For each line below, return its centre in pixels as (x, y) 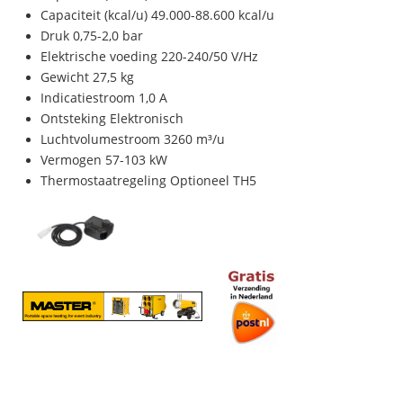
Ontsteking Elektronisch (112, 118)
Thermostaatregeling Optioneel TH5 (148, 180)
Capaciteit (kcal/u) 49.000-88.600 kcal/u (157, 15)
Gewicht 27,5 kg (87, 77)
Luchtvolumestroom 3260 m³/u (133, 139)
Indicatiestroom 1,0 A (104, 98)
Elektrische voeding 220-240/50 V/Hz (149, 56)
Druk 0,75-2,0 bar (92, 36)
